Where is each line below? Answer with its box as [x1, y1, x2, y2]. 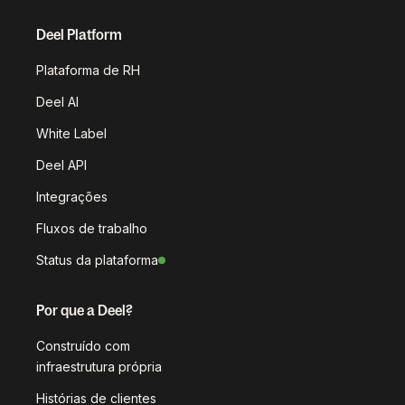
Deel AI [36, 94, 79, 110]
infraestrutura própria [36, 359, 162, 375]
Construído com [36, 338, 130, 354]
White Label [36, 126, 107, 142]
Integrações [36, 189, 108, 205]
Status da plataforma [36, 252, 158, 268]
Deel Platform [36, 26, 122, 43]
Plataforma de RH [36, 62, 140, 79]
